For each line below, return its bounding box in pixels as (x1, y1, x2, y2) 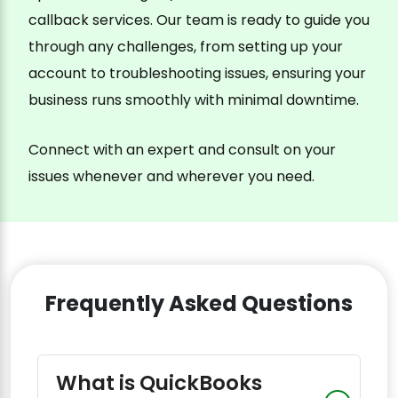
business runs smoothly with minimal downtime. (28, 90, 359, 111)
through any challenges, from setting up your (28, 36, 343, 58)
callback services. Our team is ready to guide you (28, 10, 370, 31)
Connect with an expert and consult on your (28, 139, 336, 161)
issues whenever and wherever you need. (28, 166, 314, 187)
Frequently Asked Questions (45, 289, 353, 319)
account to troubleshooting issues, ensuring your (28, 63, 366, 84)
